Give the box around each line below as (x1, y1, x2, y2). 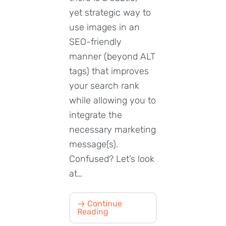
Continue (85, 198, 122, 208)
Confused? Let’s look (69, 153, 154, 164)
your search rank (69, 80, 139, 91)
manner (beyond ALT (69, 50, 155, 62)
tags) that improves (69, 65, 149, 77)
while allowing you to (69, 94, 156, 106)
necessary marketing (69, 124, 156, 135)
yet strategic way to (69, 7, 151, 18)
